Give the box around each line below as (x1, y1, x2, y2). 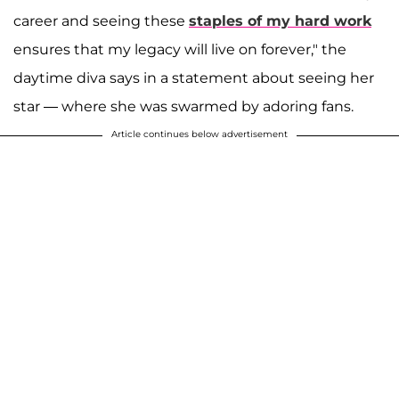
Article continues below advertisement (111, 128, 288, 141)
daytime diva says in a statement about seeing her (13, 69, 374, 87)
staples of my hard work (189, 12, 371, 30)
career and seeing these (13, 12, 189, 30)
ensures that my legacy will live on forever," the (13, 41, 346, 59)
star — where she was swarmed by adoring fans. (13, 98, 354, 116)
